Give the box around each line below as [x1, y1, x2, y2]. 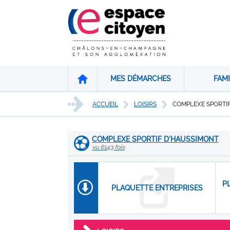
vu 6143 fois [92, 144, 125, 151]
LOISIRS [134, 100, 157, 108]
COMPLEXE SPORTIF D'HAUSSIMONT [92, 135, 219, 143]
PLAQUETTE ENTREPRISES [111, 184, 203, 192]
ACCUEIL [92, 100, 118, 108]
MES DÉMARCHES [110, 74, 171, 83]
